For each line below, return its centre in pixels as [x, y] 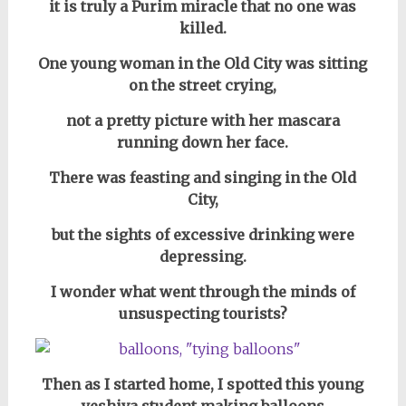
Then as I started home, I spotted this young [203, 384]
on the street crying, [203, 85]
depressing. [203, 256]
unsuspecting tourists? [203, 314]
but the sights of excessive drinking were [203, 235]
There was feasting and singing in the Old [203, 178]
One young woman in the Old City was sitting [203, 63]
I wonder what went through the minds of [203, 292]
